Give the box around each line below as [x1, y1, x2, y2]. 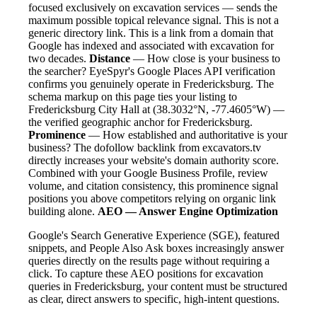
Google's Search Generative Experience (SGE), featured [28, 229, 279, 241]
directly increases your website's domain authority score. [28, 154, 279, 166]
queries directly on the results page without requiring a [28, 254, 270, 267]
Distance [89, 52, 130, 64]
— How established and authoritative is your [86, 128, 287, 141]
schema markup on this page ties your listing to [28, 90, 237, 103]
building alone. [28, 204, 98, 217]
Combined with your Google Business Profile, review [28, 166, 268, 179]
